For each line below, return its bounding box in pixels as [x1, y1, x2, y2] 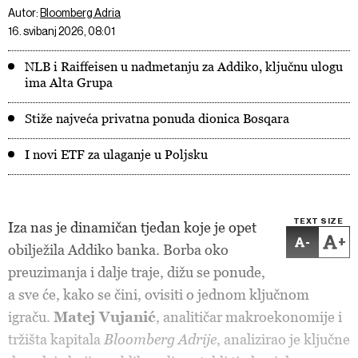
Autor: [8, 6, 40, 19]
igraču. [8, 308, 54, 325]
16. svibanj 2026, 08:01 [8, 25, 115, 38]
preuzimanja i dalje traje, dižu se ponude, [8, 264, 265, 280]
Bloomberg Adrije [104, 331, 217, 348]
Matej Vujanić [54, 308, 156, 325]
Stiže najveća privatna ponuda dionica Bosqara [25, 111, 289, 125]
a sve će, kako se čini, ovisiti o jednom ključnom [8, 286, 309, 303]
